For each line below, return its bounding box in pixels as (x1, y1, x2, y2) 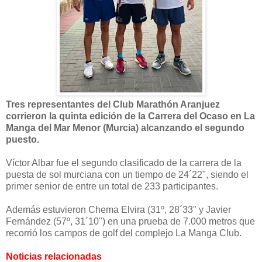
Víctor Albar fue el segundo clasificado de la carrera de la (6, 157, 242, 168)
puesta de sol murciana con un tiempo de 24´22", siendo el (6, 169, 249, 180)
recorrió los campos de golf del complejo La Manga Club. (6, 227, 242, 238)
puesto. (6, 134, 39, 144)
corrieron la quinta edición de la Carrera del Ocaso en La (6, 111, 255, 121)
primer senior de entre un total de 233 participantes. (6, 181, 218, 191)
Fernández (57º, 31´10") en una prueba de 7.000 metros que (6, 216, 255, 226)
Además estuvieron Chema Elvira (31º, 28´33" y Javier (6, 204, 231, 215)
